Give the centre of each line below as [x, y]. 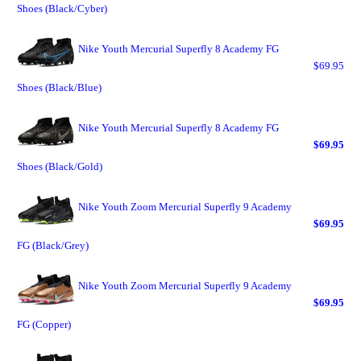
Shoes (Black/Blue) [59, 87]
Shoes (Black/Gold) [60, 166]
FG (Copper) [44, 324]
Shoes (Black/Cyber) [62, 8]
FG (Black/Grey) [53, 245]
